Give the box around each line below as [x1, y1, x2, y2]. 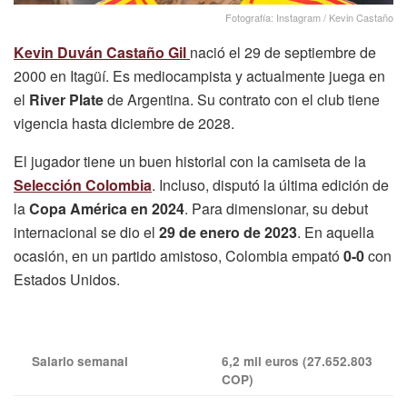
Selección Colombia [14, 174, 152, 195]
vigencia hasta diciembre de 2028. [14, 112, 234, 134]
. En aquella [297, 221, 374, 243]
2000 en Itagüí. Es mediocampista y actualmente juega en [14, 65, 385, 86]
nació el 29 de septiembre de [190, 41, 376, 63]
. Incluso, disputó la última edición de [152, 174, 389, 195]
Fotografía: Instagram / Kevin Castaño [225, 9, 393, 25]
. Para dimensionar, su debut [184, 197, 368, 219]
